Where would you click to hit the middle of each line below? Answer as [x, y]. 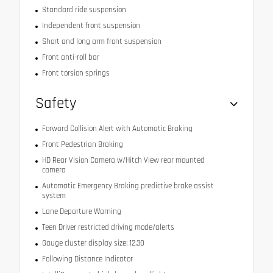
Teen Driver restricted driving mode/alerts [108, 227]
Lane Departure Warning [81, 211]
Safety [56, 103]
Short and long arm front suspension [101, 41]
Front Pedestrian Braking [82, 144]
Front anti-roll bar [70, 57]
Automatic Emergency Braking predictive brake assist [128, 186]
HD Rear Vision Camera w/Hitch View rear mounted [123, 160]
